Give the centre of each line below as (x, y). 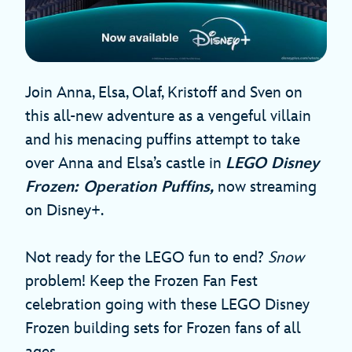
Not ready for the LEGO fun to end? (147, 258)
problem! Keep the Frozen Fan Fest (141, 282)
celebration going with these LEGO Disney (167, 305)
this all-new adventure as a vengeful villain (168, 117)
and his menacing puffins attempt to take (163, 140)
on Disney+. (64, 211)
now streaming (267, 187)
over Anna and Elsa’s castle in (125, 164)
